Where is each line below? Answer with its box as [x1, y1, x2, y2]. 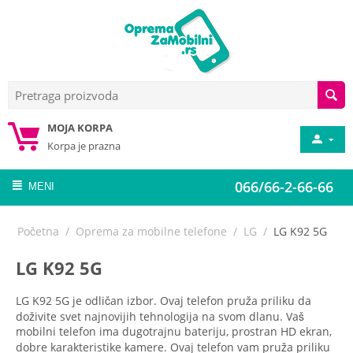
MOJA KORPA [47, 121, 113, 135]
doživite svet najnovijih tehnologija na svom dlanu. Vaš [16, 309, 304, 324]
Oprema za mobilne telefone [76, 224, 227, 239]
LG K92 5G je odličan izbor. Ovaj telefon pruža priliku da [16, 293, 311, 308]
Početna [17, 224, 59, 239]
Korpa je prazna [47, 139, 121, 153]
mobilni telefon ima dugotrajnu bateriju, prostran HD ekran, [16, 324, 332, 339]
